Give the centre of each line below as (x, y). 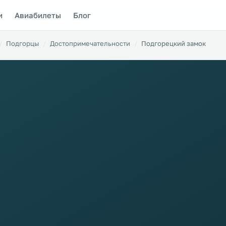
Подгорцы (22, 43)
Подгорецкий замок (174, 43)
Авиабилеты (38, 15)
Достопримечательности (90, 43)
